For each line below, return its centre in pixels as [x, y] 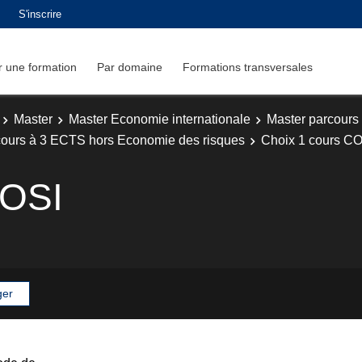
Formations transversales [248, 67]
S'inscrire [40, 14]
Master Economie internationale [160, 119]
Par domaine [130, 67]
